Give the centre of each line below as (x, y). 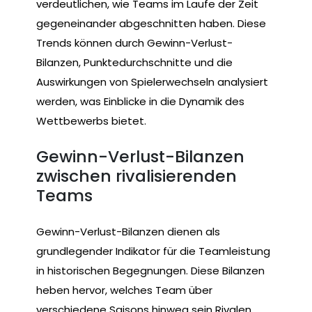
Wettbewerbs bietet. (91, 120)
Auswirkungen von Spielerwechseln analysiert (152, 81)
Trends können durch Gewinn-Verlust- (134, 42)
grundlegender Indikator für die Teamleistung (153, 251)
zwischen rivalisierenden (136, 176)
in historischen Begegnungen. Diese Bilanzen (150, 270)
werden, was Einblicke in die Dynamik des (140, 101)
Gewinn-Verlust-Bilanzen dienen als (128, 231)
